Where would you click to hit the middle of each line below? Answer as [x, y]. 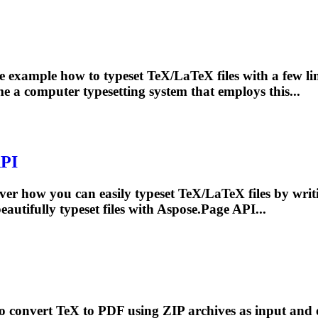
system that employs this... [223, 92]
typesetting [114, 92]
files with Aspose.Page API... [183, 209]
